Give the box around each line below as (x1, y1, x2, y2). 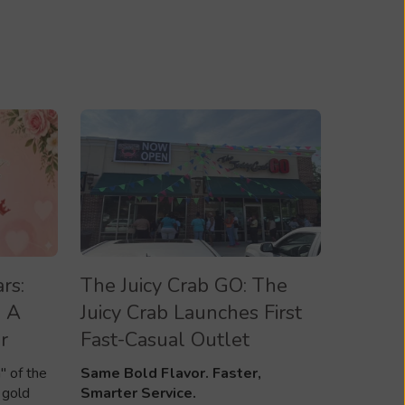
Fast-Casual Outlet (80, 326, 250, 354)
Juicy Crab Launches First (80, 299, 302, 327)
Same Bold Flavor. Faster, (80, 363, 261, 384)
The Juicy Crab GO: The (80, 272, 287, 300)
